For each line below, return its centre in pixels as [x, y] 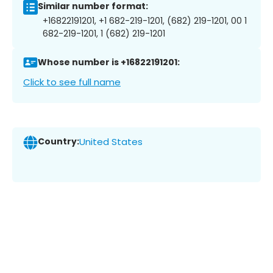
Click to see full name [72, 82]
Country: [58, 142]
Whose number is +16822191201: [109, 62]
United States [111, 142]
